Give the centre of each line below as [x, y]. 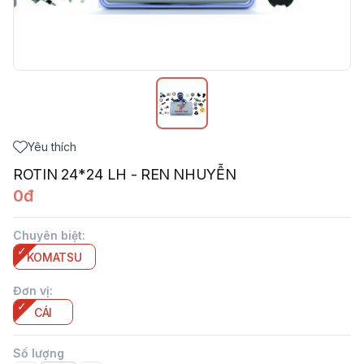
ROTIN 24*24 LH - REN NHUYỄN [125, 174]
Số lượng [39, 353]
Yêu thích [52, 147]
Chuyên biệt [48, 235]
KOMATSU [55, 257]
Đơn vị [31, 290]
